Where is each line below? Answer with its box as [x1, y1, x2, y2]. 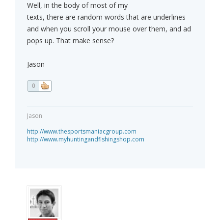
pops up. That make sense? [27, 36, 114, 46]
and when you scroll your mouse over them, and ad [27, 24, 191, 34]
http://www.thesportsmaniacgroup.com [27, 127, 137, 136]
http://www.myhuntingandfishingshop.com [27, 135, 144, 144]
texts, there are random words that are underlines [27, 12, 186, 22]
